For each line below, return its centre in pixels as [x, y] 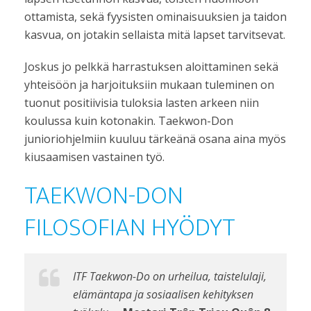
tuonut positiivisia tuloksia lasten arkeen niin [142, 103]
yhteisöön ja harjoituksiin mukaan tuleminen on [149, 85]
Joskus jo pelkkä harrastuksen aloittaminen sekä [151, 67]
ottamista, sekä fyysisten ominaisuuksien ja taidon [155, 17]
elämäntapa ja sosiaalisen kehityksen [163, 295]
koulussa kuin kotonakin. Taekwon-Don [129, 121]
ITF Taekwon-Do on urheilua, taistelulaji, [170, 277]
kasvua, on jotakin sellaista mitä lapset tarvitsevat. [155, 35]
